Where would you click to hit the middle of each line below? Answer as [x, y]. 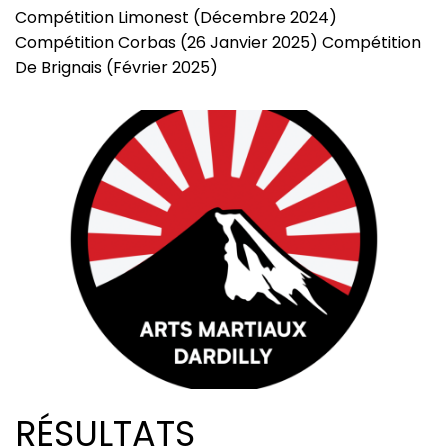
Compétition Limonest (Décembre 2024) [176, 18]
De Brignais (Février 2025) [116, 68]
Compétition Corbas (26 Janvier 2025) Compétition [218, 43]
